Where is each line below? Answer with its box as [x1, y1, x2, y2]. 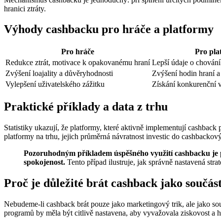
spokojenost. [24, 158, 65, 167]
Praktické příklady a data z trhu [4, 100, 168, 113]
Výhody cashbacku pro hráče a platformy [4, 23, 214, 36]
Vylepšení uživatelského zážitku [5, 80, 105, 89]
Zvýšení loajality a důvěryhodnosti [5, 69, 113, 78]
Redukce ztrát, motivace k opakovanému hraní [5, 58, 150, 67]
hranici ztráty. [4, 4, 46, 13]
